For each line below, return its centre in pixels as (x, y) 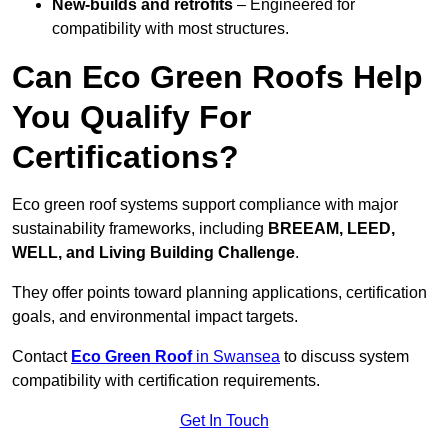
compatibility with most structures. (170, 29)
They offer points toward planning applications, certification (219, 293)
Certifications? (125, 157)
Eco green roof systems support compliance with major (205, 205)
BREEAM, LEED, (331, 229)
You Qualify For (131, 117)
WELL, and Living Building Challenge (153, 253)
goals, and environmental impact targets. (155, 317)
